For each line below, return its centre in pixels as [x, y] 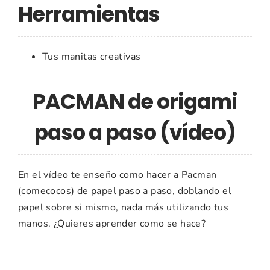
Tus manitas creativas [92, 57]
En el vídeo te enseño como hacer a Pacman [118, 175]
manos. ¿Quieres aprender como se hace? [112, 224]
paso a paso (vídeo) [135, 133]
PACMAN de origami [135, 102]
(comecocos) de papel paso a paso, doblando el [125, 191]
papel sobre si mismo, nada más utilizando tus [123, 208]
